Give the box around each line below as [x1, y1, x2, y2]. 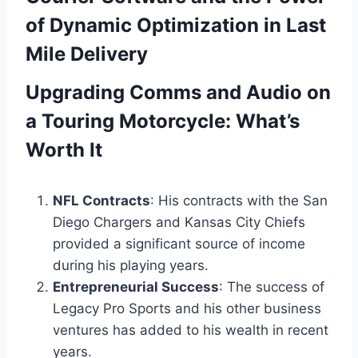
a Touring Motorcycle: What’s [26, 109, 300, 133]
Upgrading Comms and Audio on [26, 81, 331, 104]
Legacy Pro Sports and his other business [53, 300, 321, 316]
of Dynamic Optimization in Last [26, 14, 326, 37]
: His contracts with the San [150, 193, 328, 209]
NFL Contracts [53, 193, 150, 209]
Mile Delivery [26, 42, 148, 66]
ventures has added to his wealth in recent [53, 322, 328, 338]
